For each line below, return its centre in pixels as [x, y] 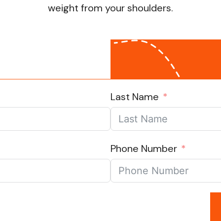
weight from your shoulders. [110, 8]
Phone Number [144, 149]
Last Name [135, 97]
